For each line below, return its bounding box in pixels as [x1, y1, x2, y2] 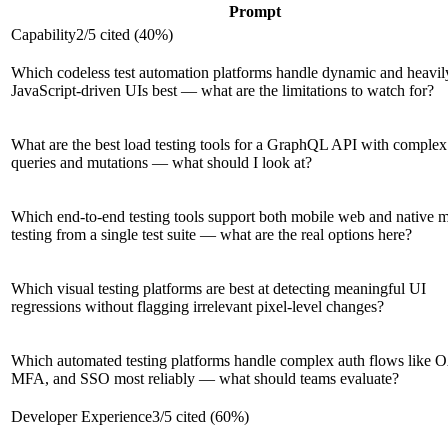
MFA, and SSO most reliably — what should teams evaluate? [11, 369, 399, 387]
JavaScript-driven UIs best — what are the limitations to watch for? [11, 81, 434, 99]
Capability [11, 25, 76, 43]
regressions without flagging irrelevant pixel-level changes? [11, 297, 384, 315]
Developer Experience [11, 407, 152, 425]
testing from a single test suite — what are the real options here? [11, 225, 412, 243]
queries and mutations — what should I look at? [11, 153, 312, 171]
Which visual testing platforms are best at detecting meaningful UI [11, 279, 426, 297]
